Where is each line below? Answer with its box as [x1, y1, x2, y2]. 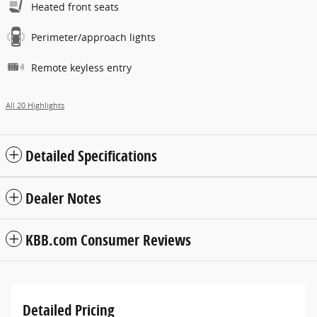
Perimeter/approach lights [31, 30, 156, 44]
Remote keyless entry [31, 60, 132, 74]
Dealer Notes [25, 188, 101, 208]
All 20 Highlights [6, 100, 64, 110]
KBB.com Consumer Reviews [25, 229, 191, 250]
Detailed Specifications [25, 145, 157, 166]
